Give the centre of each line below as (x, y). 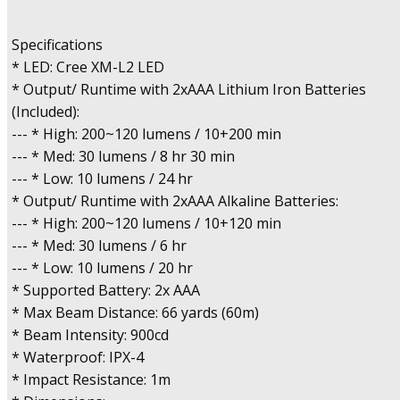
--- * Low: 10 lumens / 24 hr (102, 179)
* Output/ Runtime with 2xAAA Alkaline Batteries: (175, 201)
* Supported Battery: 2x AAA (106, 291)
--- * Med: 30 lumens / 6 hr (99, 246)
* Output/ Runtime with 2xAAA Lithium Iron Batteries (189, 90)
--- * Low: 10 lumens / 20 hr (102, 268)
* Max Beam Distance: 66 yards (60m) (135, 313)
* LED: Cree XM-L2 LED (88, 67)
